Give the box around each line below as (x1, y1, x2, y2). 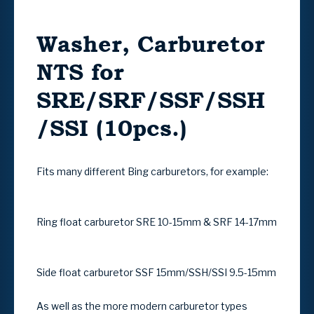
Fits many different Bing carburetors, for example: (36, 165, 268, 177)
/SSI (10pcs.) (36, 111, 186, 144)
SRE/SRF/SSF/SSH (36, 83, 265, 116)
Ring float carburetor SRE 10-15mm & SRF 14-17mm (36, 215, 277, 228)
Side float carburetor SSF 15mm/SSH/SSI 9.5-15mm (36, 266, 276, 278)
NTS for (36, 55, 124, 88)
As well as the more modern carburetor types (36, 299, 247, 312)
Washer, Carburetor (36, 27, 265, 60)
